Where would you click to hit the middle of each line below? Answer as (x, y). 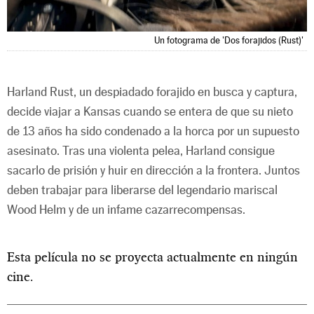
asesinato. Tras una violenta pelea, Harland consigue (141, 150)
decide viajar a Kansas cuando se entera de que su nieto (150, 111)
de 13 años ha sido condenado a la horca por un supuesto (153, 131)
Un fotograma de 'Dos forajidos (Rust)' (229, 40)
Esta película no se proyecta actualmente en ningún (152, 257)
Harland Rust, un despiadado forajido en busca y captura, (152, 91)
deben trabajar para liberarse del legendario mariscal (142, 190)
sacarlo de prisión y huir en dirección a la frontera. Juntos (153, 170)
